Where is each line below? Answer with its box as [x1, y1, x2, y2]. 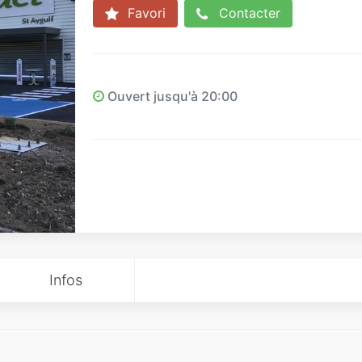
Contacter [214, 5, 280, 21]
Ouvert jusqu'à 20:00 [103, 87, 238, 104]
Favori [123, 5, 166, 21]
